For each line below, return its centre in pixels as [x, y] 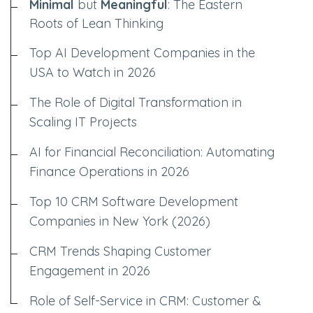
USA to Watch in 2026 [93, 72]
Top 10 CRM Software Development [134, 201]
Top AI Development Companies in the [142, 52]
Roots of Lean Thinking [96, 23]
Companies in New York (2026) [120, 221]
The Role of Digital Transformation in [136, 102]
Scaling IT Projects [83, 122]
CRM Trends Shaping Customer [120, 251]
